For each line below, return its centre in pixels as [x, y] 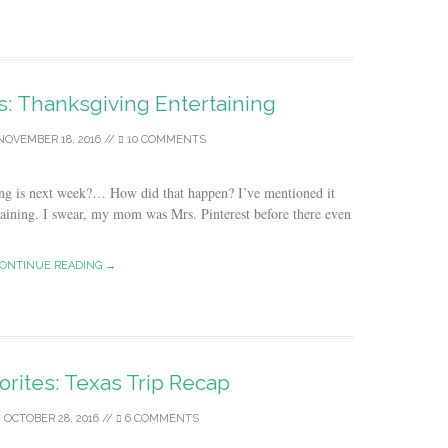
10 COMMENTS [165, 139]
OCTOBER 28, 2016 [51, 418]
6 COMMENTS [160, 418]
